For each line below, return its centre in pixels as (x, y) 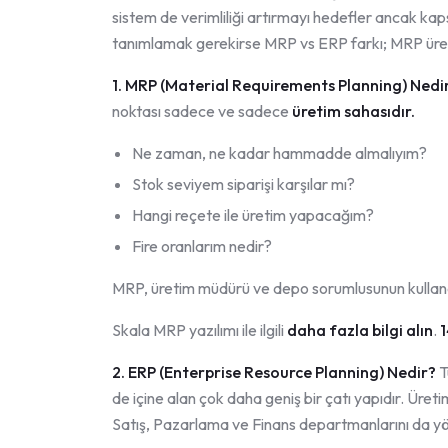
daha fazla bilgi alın (360, 330)
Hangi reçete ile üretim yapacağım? (253, 215)
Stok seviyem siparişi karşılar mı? (243, 184)
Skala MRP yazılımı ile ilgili (199, 330)
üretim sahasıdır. (353, 111)
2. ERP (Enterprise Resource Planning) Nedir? (274, 372)
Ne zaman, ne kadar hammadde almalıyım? (279, 153)
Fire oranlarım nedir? (202, 246)
